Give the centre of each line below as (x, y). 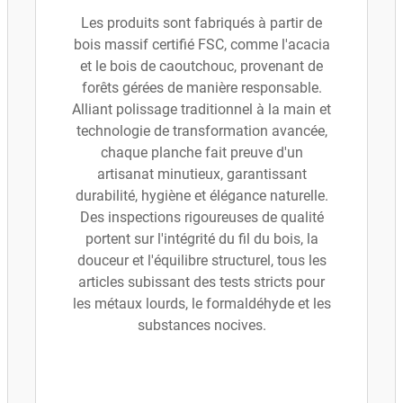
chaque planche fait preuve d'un (201, 152)
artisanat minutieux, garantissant (201, 174)
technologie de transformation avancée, (201, 131)
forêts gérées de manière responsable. (201, 88)
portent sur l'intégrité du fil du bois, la (201, 239)
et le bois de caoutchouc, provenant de (201, 66)
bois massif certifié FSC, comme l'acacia (201, 45)
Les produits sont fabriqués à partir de (201, 23)
